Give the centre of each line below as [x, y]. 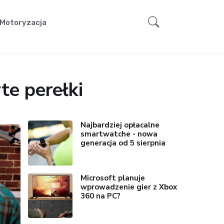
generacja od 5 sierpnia [123, 143]
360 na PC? [101, 196]
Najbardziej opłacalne [120, 125]
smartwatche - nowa [119, 134]
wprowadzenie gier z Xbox [129, 187]
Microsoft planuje [113, 178]
